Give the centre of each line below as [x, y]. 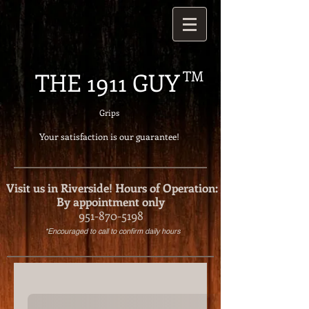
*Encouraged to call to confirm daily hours [112, 231]
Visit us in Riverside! [59, 188]
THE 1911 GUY [108, 82]
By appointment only [111, 201]
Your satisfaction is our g [89, 136]
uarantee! [159, 136]
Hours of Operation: [167, 188]
